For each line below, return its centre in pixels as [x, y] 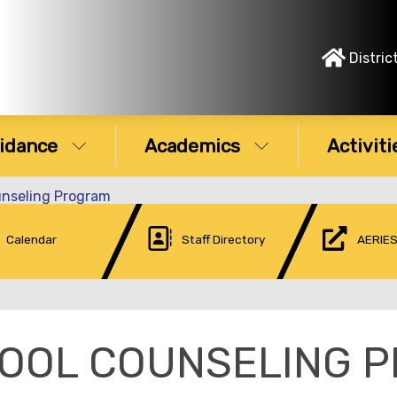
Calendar [32, 239]
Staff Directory [224, 239]
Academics [192, 146]
